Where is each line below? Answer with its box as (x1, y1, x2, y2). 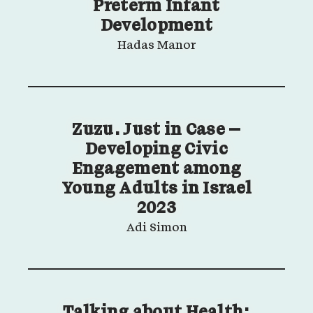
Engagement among (71, 161, 242, 178)
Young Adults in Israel (61, 181, 252, 198)
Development (100, 18, 213, 35)
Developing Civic (85, 142, 228, 159)
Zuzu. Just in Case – (72, 122, 241, 139)
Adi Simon (126, 222, 187, 235)
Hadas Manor (117, 40, 196, 52)
